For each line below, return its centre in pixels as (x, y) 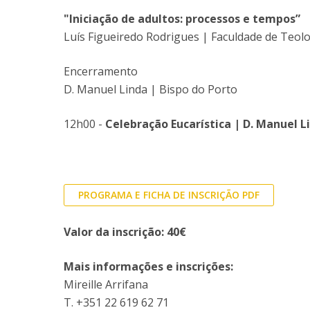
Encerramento (101, 71)
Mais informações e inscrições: (148, 266)
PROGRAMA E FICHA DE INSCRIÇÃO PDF (169, 195)
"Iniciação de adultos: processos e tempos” (182, 19)
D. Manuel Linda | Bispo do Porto (151, 89)
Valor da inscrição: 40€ (125, 232)
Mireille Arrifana (106, 284)
